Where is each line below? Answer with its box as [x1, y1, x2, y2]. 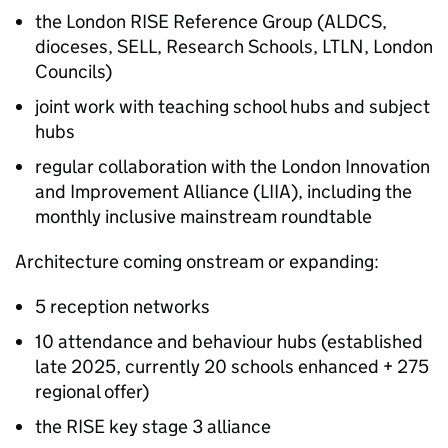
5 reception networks [35, 295, 210, 318]
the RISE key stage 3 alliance [35, 415, 271, 438]
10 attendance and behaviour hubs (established [35, 330, 423, 353]
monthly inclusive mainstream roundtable [35, 205, 372, 228]
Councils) [35, 60, 112, 83]
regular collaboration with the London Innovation [35, 155, 430, 178]
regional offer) [35, 380, 149, 403]
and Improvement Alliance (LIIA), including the [35, 180, 412, 203]
